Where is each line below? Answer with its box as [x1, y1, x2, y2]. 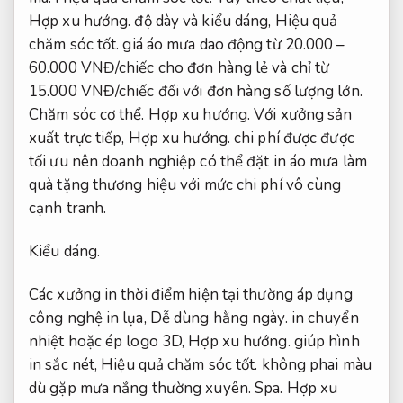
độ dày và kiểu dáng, [130, 10, 275, 31]
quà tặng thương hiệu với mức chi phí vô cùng [29, 174, 342, 195]
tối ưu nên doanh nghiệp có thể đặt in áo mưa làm [29, 150, 367, 172]
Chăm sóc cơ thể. [29, 103, 145, 125]
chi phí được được [229, 127, 354, 148]
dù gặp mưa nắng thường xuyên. [29, 377, 255, 399]
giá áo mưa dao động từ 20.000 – [119, 33, 345, 55]
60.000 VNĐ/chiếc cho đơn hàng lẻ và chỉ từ [29, 57, 330, 78]
